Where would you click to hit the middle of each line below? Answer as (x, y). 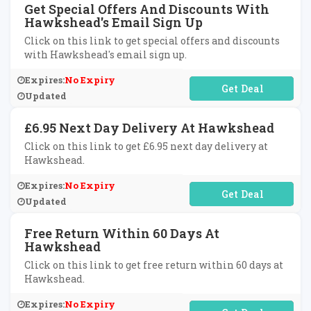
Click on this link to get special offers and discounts (152, 41)
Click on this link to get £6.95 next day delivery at (146, 146)
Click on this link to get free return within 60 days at (154, 265)
